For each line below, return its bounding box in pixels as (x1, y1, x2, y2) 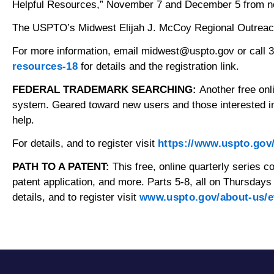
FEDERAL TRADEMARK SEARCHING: (12, 83, 199, 95)
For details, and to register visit (12, 137, 158, 149)
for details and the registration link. (78, 60, 240, 72)
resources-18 (12, 60, 78, 72)
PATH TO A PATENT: (12, 160, 109, 172)
